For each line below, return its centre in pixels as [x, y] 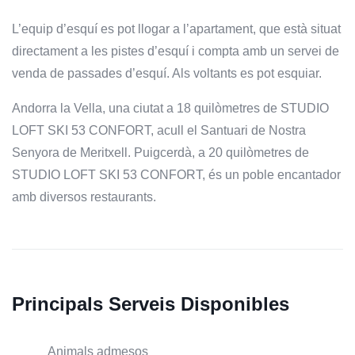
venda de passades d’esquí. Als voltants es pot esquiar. [167, 73]
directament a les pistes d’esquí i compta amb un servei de [176, 51]
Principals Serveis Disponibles [151, 303]
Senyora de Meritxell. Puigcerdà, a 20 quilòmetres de [160, 152]
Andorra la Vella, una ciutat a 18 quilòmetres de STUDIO [170, 108]
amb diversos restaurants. [84, 197]
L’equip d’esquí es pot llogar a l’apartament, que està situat [176, 29]
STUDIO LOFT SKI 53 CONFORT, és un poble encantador [176, 174]
